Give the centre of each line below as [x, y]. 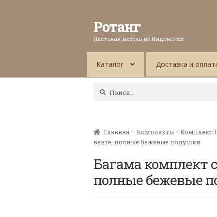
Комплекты [155, 132]
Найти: [104, 88]
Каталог [110, 64]
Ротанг [117, 26]
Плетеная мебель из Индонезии [139, 38]
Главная [117, 132]
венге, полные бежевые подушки [147, 142]
